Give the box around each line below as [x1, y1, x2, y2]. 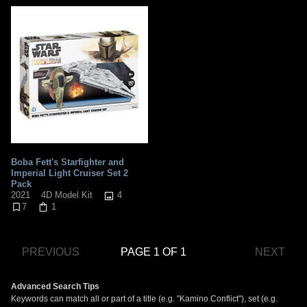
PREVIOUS [22, 246, 79, 258]
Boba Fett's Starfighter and [11, 156, 124, 167]
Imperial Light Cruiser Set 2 [11, 167, 128, 178]
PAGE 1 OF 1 [121, 246, 186, 258]
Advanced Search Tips [11, 282, 99, 292]
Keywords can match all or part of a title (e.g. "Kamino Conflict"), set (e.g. [11, 294, 278, 304]
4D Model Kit [41, 190, 93, 201]
